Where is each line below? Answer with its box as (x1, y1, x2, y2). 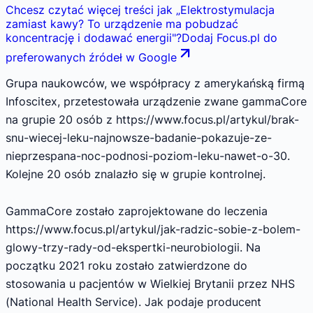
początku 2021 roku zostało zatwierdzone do (6, 259, 247, 273)
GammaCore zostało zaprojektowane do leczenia (6, 204, 268, 219)
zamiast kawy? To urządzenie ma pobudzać (6, 17, 238, 31)
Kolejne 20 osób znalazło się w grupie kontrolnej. (6, 166, 265, 181)
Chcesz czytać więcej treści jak (6, 3, 173, 17)
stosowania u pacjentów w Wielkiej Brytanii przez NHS (6, 277, 295, 291)
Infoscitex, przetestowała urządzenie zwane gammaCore (6, 94, 307, 108)
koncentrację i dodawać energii (6, 31, 172, 45)
